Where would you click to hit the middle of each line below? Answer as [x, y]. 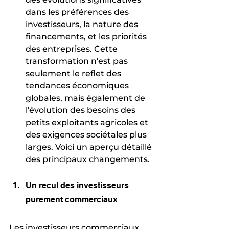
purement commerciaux [72, 199]
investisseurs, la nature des [83, 24]
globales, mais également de [86, 98]
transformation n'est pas [78, 61]
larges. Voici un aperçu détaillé [90, 147]
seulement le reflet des [74, 73]
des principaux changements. [88, 159]
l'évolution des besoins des [82, 110]
